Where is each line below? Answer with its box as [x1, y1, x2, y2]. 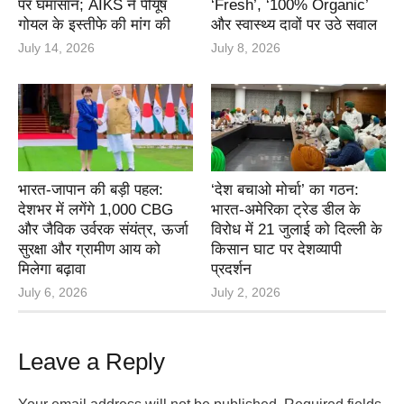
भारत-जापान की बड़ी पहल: [18, 180, 163, 198]
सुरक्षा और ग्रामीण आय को [18, 240, 161, 258]
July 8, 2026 [211, 40, 280, 55]
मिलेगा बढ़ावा [18, 260, 86, 278]
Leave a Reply [18, 347, 165, 375]
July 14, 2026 [18, 40, 95, 55]
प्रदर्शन [211, 260, 252, 278]
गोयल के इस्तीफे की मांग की [18, 15, 170, 33]
